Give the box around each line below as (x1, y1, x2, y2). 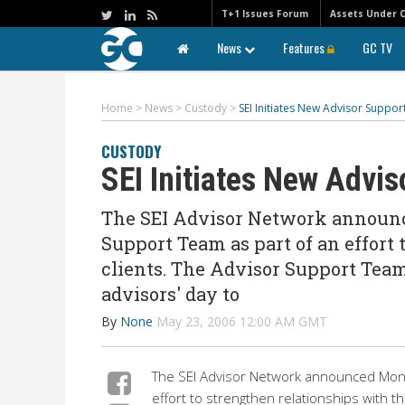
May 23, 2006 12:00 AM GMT (156, 313, 327, 330)
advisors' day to (101, 282, 240, 306)
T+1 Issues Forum (221, 7, 308, 20)
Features (283, 38, 327, 57)
